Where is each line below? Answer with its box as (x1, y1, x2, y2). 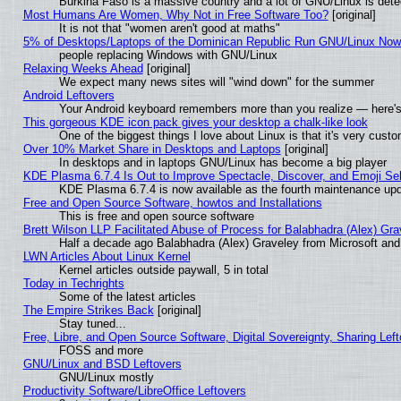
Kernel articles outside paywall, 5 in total (58, 263, 269, 277)
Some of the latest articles (58, 290, 196, 304)
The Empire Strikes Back (22, 303, 154, 318)
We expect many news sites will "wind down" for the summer (58, 75, 374, 90)
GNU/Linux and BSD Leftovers (22, 357, 182, 371)
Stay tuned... (58, 317, 126, 331)
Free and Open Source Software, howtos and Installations (22, 196, 322, 210)
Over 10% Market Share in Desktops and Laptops (22, 142, 281, 157)
